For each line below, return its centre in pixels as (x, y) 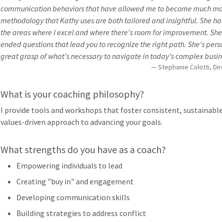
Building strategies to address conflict (81, 213)
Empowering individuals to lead (69, 166)
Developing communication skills (73, 197)
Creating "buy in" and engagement (75, 181)
